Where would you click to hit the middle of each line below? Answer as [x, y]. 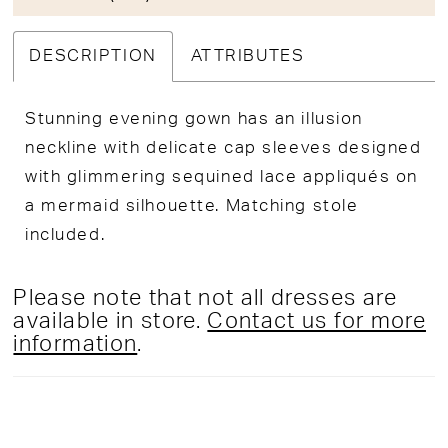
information [75, 345]
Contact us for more [316, 322]
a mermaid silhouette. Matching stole [192, 205]
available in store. [110, 322]
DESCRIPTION [93, 55]
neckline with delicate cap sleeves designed [223, 147]
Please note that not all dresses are [205, 299]
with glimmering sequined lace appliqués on [221, 176]
